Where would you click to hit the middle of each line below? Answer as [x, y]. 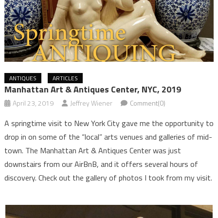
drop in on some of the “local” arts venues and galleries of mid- [108, 136]
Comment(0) [147, 103]
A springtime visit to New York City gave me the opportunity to [109, 123]
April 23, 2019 [33, 103]
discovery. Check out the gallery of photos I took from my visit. [108, 177]
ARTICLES [65, 78]
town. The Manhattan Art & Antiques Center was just [92, 150]
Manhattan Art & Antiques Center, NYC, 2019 [92, 89]
